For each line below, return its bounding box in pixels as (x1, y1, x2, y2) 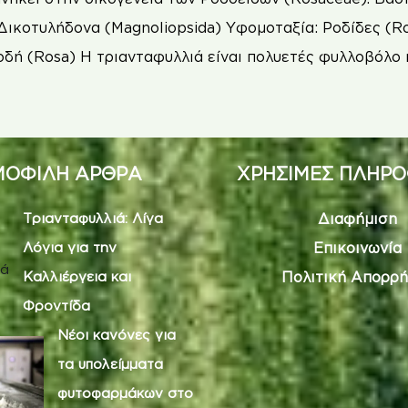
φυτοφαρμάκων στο (57, 384, 193, 401)
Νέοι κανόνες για (57, 326, 176, 342)
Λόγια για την (23, 239, 117, 255)
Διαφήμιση (317, 209, 397, 227)
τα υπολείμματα (57, 355, 163, 372)
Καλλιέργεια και (23, 268, 131, 284)
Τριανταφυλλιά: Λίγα (23, 209, 163, 226)
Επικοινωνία (312, 239, 402, 256)
